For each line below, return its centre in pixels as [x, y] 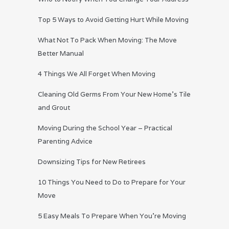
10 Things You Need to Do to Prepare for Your [112, 182]
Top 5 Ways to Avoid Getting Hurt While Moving [113, 20]
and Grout [54, 108]
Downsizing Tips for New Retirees [92, 162]
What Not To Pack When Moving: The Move [107, 40]
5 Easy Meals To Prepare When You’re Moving [112, 216]
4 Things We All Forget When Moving [97, 74]
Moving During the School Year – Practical [105, 128]
